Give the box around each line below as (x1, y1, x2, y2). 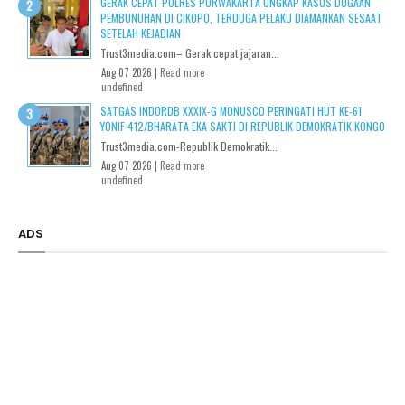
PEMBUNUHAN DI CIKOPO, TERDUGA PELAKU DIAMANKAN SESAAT (100, 10, 382, 25)
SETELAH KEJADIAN (100, 25, 181, 41)
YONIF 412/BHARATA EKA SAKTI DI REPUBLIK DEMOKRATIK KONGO (100, 118, 385, 134)
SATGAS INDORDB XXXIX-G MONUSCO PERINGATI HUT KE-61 (100, 103, 362, 118)
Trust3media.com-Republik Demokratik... (100, 138, 278, 154)
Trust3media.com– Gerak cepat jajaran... (100, 45, 279, 61)
